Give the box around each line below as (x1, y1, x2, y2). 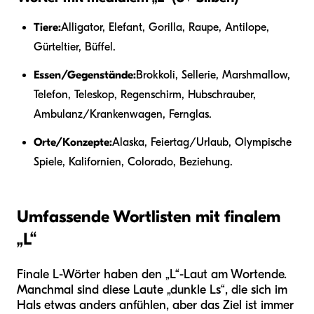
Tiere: (34, 20, 61, 34)
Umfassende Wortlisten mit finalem (17, 206, 280, 226)
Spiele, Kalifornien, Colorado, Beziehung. (34, 155, 233, 168)
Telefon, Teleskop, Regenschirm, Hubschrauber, (34, 88, 256, 101)
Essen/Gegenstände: (34, 68, 136, 81)
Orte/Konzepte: (34, 135, 112, 149)
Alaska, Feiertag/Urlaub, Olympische (112, 135, 292, 149)
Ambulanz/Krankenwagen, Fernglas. (34, 107, 212, 121)
